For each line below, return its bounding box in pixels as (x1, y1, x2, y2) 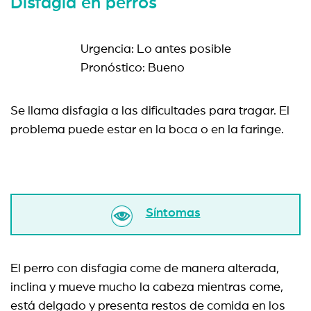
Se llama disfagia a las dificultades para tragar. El (10, 105, 289, 117)
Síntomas (145, 207, 201, 219)
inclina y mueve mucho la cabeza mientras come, (10, 281, 283, 294)
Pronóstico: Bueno (80, 62, 185, 74)
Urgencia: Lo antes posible (80, 43, 231, 56)
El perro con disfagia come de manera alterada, (10, 262, 279, 275)
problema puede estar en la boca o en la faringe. (10, 124, 284, 136)
